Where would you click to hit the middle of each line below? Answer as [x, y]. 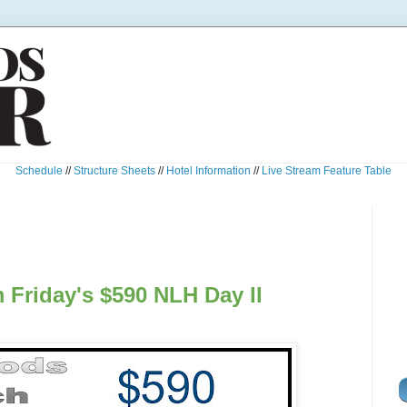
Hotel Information [208, 171]
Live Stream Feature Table [327, 171]
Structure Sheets [114, 171]
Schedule [39, 171]
